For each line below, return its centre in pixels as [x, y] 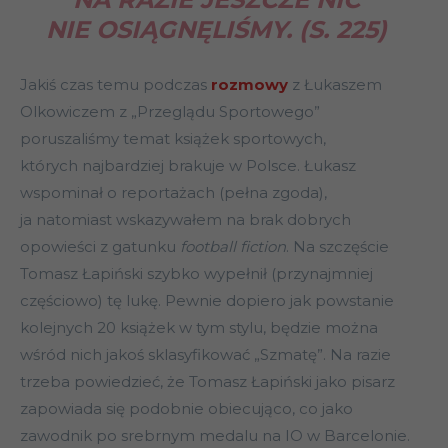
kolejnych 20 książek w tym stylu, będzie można [199, 328]
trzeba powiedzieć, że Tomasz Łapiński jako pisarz [207, 382]
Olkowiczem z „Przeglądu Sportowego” [170, 112]
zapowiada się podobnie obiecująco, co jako [186, 409]
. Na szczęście [337, 247]
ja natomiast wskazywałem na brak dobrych [185, 220]
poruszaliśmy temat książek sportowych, [173, 139]
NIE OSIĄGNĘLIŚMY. [169, 30]
